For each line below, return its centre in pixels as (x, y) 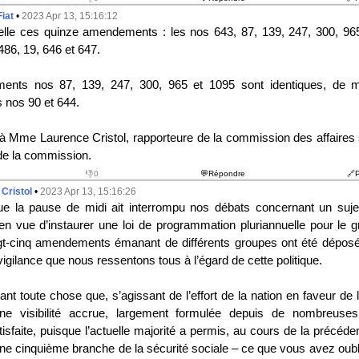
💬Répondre (223, 173)
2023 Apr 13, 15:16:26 (88, 192)
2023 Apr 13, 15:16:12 (69, 16)
